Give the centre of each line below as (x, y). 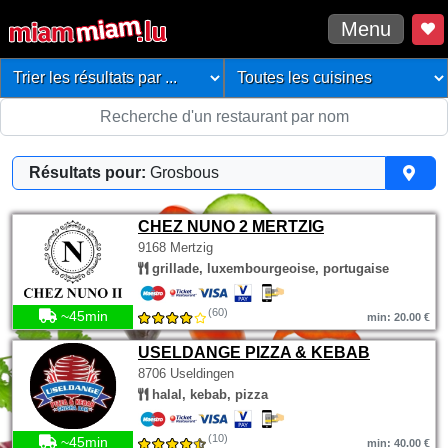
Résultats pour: (87, 172)
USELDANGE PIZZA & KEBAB (254, 352)
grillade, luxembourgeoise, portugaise (268, 268)
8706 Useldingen (186, 373)
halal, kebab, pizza (208, 394)
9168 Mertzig (175, 247)
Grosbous (184, 172)
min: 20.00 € (398, 317)
